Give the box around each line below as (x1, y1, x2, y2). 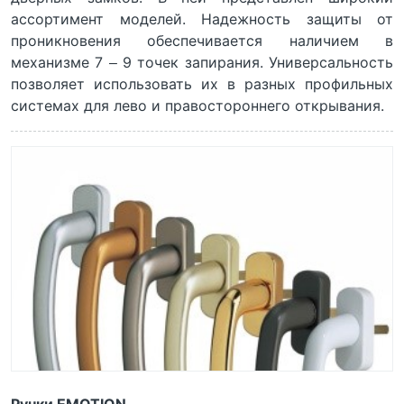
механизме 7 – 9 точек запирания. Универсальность (11, 53, 393, 72)
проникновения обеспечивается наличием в (11, 32, 393, 50)
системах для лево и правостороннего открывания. (11, 96, 384, 115)
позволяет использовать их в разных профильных (11, 75, 393, 94)
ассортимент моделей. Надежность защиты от (11, 10, 393, 29)
